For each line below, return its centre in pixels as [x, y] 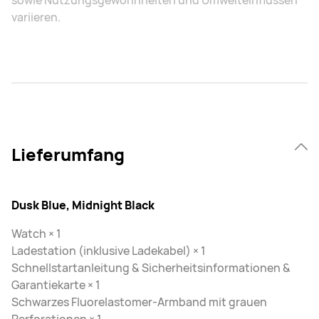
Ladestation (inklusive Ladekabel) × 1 [109, 251]
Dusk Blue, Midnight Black [83, 205]
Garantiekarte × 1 [56, 285]
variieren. [36, 17]
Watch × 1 [36, 234]
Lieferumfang [68, 155]
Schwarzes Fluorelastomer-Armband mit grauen [139, 302]
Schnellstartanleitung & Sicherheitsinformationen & [151, 268]
